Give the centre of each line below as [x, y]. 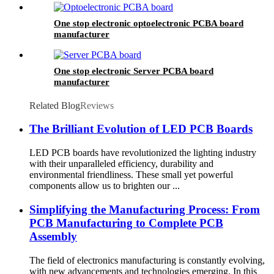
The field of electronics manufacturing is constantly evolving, [147, 260]
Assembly [53, 236]
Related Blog [55, 105]
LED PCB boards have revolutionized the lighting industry [143, 153]
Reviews [97, 105]
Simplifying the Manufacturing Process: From [145, 209]
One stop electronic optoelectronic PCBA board [149, 23]
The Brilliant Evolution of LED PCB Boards [141, 129]
